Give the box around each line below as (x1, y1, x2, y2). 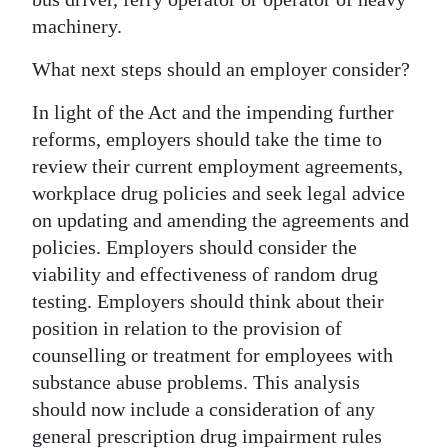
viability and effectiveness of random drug (32, 262, 378, 285)
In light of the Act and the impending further (32, 100, 394, 123)
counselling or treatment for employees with (32, 343, 393, 366)
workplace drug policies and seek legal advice (32, 181, 405, 204)
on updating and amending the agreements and (32, 208, 409, 231)
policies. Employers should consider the (32, 235, 357, 258)
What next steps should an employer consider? (32, 57, 410, 80)
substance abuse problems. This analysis (32, 370, 360, 393)
